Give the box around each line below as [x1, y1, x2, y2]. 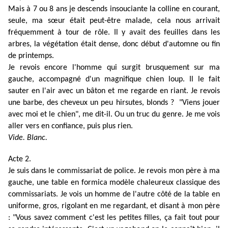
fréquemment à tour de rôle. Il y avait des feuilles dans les [8, 28, 220, 37]
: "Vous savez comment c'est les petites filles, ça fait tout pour [8, 214, 220, 222]
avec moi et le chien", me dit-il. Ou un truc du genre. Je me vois [8, 110, 220, 119]
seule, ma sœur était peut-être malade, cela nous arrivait [8, 17, 220, 25]
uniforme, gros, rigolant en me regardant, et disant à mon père [8, 202, 220, 211]
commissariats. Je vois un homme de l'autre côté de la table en [8, 190, 220, 199]
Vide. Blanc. [8, 134, 47, 142]
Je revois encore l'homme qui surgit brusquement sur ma [8, 64, 220, 72]
